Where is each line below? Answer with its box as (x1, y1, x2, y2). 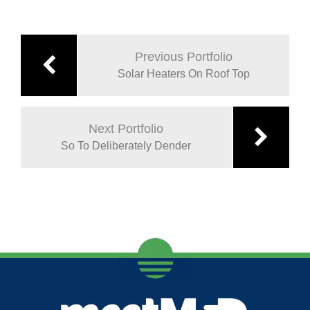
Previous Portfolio (135, 50, 233, 64)
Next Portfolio (89, 122, 164, 136)
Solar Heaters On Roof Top (118, 68, 250, 80)
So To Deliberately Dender (61, 140, 192, 152)
